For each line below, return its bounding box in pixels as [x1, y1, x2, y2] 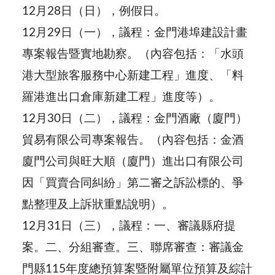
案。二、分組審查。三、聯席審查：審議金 [21, 242, 244, 254]
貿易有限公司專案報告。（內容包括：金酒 [21, 134, 244, 147]
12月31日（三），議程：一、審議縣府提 [21, 220, 236, 233]
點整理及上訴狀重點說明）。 [21, 199, 174, 211]
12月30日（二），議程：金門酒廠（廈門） [21, 113, 247, 125]
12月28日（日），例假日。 [21, 6, 166, 18]
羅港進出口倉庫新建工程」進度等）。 [21, 91, 220, 104]
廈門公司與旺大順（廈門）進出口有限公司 [21, 156, 244, 168]
